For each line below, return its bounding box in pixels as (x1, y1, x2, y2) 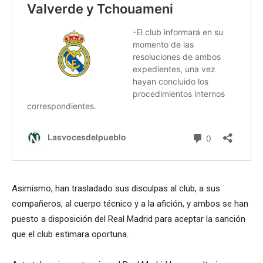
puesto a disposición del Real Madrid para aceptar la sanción (12, 214, 245, 224)
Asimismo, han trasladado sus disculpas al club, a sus (12, 183, 220, 194)
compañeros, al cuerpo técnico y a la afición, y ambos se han (12, 198, 248, 209)
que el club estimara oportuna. (12, 229, 129, 240)
